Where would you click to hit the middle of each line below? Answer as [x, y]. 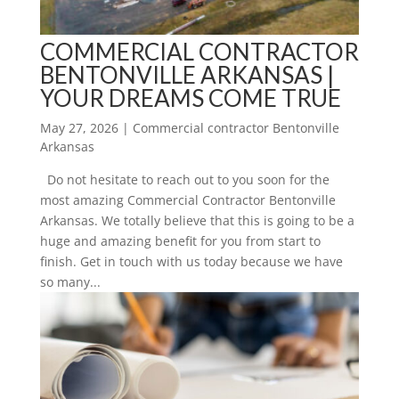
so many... [70, 281]
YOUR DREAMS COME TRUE [190, 98]
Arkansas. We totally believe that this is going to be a [197, 220]
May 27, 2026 [79, 127]
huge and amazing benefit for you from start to [180, 240]
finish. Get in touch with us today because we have [191, 261]
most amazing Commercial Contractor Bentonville [187, 199]
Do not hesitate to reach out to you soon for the [184, 179]
